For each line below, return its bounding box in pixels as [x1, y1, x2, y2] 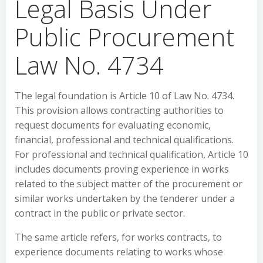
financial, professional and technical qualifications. [15, 133, 234, 146]
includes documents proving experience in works [15, 163, 229, 176]
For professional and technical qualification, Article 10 [15, 148, 248, 161]
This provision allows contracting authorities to [15, 104, 224, 117]
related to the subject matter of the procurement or [15, 177, 242, 190]
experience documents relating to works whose [15, 245, 223, 258]
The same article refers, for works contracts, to [15, 231, 222, 244]
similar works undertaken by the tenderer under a [15, 192, 235, 205]
